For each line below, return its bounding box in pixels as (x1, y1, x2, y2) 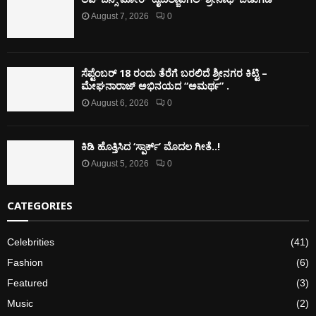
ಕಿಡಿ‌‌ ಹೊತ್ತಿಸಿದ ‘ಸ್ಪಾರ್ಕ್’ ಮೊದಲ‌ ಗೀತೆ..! (81, 139, 220, 153)
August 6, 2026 (91, 97, 149, 108)
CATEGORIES (7, 198, 73, 213)
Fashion (7, 257, 43, 269)
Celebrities (7, 236, 54, 248)
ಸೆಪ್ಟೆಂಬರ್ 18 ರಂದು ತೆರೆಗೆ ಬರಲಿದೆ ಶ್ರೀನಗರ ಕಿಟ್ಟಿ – (81, 66, 267, 80)
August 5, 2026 (91, 158, 149, 169)
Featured (7, 277, 48, 289)
